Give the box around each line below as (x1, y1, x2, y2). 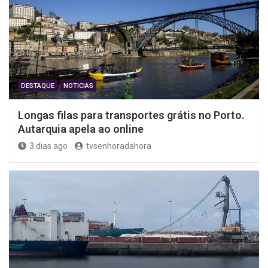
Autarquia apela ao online (18, 122, 144, 135)
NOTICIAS (63, 81, 93, 90)
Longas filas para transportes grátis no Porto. (18, 108, 245, 121)
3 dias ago (29, 141, 68, 151)
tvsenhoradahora (86, 141, 151, 151)
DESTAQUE (21, 81, 54, 90)
